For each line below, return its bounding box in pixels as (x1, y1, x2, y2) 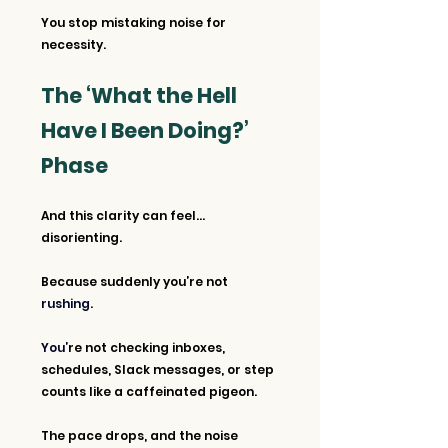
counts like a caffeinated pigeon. (41, 382, 260, 400)
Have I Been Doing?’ (41, 115, 253, 145)
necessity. (41, 35, 106, 53)
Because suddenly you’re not (41, 272, 228, 290)
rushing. (41, 294, 96, 312)
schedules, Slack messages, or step (41, 360, 277, 378)
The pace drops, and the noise (41, 426, 241, 444)
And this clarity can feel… (41, 206, 208, 224)
